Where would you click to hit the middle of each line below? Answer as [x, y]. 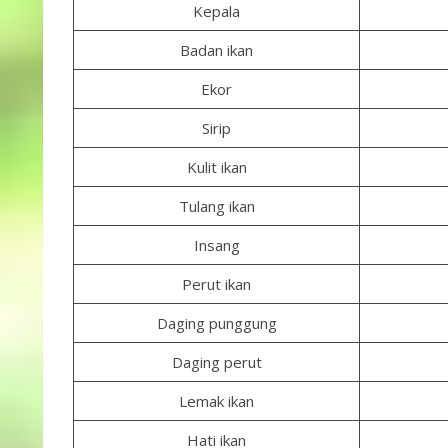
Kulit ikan [216, 167]
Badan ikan [216, 50]
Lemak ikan [216, 401]
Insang [216, 245]
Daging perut [216, 362]
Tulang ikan [216, 206]
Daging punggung [216, 323]
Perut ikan [216, 284]
